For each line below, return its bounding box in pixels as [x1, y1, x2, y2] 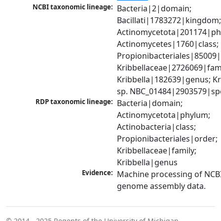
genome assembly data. [117, 181, 206, 192]
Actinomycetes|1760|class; [117, 38, 219, 50]
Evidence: [82, 168, 113, 178]
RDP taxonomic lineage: [36, 97, 113, 107]
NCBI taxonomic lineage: [33, 2, 113, 12]
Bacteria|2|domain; [117, 3, 192, 14]
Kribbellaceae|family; [117, 145, 197, 156]
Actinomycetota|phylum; [117, 110, 211, 121]
